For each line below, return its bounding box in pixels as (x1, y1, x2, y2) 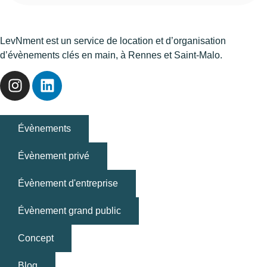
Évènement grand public (18, 205, 121, 216)
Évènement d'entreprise (18, 178, 118, 188)
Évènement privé (18, 150, 89, 161)
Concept (18, 232, 54, 243)
